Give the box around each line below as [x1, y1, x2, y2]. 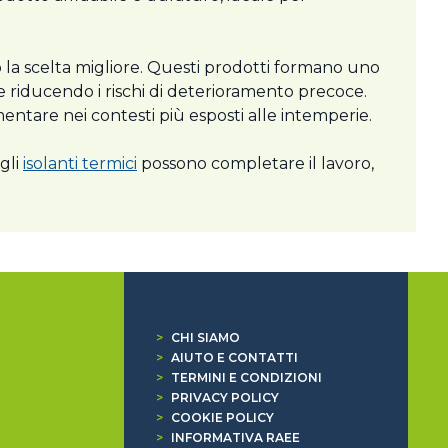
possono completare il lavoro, [137, 154, 374, 174]
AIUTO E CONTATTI [170, 350, 298, 366]
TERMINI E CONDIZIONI [170, 370, 322, 386]
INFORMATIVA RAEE [170, 430, 300, 446]
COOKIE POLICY [170, 410, 274, 426]
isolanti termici [23, 154, 137, 174]
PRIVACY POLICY [170, 390, 279, 406]
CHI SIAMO [170, 330, 240, 346]
